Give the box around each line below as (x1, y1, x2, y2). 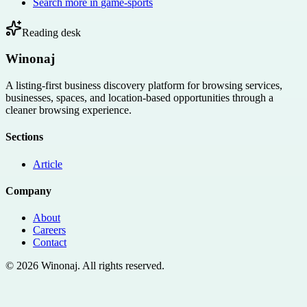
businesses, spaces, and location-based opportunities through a (5, 92, 273, 104)
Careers (33, 224, 66, 236)
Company (5, 184, 51, 197)
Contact (33, 236, 66, 249)
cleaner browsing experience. (5, 104, 132, 116)
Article (33, 158, 62, 170)
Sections (5, 131, 43, 143)
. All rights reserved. (77, 260, 164, 272)
